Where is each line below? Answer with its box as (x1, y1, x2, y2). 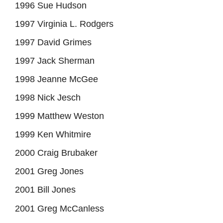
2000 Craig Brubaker (15, 148, 98, 158)
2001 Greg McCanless (15, 204, 104, 214)
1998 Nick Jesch (15, 93, 81, 103)
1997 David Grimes (15, 37, 92, 48)
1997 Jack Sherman (15, 56, 95, 66)
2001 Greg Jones (15, 166, 84, 177)
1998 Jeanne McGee (15, 74, 98, 85)
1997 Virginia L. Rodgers (15, 19, 113, 29)
